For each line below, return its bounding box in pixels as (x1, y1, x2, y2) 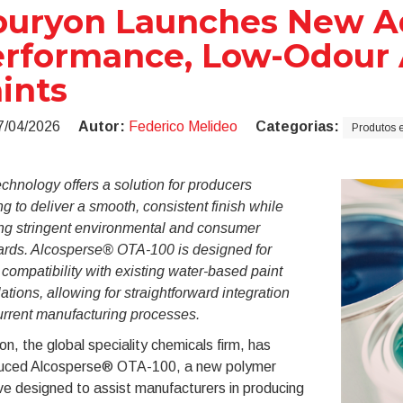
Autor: (77, 119, 125, 134)
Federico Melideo (128, 119, 237, 134)
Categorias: (255, 119, 339, 134)
